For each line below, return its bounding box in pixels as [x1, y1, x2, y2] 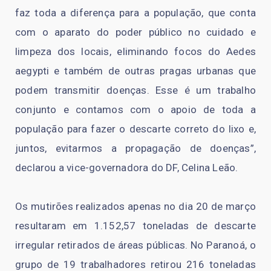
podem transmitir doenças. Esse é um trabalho [15, 83, 256, 96]
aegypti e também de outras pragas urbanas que [15, 64, 256, 77]
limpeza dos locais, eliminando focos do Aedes [15, 45, 256, 57]
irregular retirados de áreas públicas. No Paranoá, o [15, 238, 256, 251]
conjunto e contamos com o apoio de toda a [15, 103, 256, 116]
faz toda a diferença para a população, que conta [15, 6, 256, 19]
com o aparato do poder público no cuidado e [15, 25, 256, 38]
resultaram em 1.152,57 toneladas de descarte [15, 219, 256, 232]
